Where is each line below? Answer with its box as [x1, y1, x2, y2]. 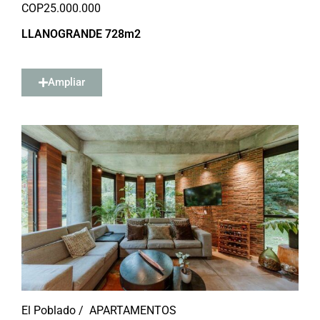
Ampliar [48, 76, 85, 89]
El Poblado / [21, 304, 84, 317]
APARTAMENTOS [89, 304, 176, 317]
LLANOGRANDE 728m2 [21, 27, 141, 41]
